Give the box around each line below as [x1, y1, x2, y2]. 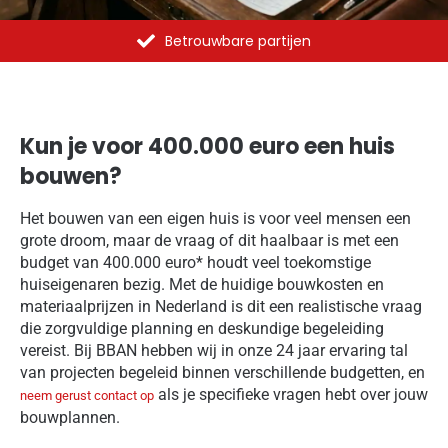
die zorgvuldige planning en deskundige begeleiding [20, 318, 384, 338]
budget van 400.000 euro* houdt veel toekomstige [20, 252, 371, 272]
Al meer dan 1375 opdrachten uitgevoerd [96, 30, 382, 51]
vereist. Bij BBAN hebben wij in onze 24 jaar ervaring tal [20, 340, 408, 360]
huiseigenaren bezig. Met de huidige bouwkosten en [20, 274, 384, 294]
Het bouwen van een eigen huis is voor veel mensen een [20, 208, 411, 228]
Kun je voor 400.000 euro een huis [20, 130, 395, 162]
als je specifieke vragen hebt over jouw [154, 384, 428, 404]
